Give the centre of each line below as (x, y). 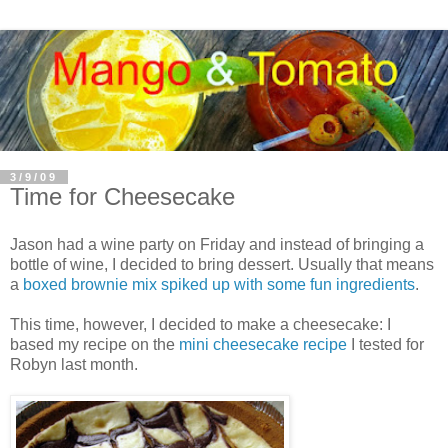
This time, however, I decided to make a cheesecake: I (200, 324)
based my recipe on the (94, 344)
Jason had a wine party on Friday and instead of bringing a (217, 244)
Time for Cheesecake (122, 196)
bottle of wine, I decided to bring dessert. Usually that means (222, 264)
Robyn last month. (74, 364)
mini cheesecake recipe (263, 344)
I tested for (385, 344)
